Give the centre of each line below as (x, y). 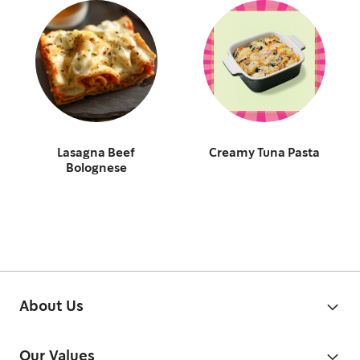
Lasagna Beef (96, 153)
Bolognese (96, 169)
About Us (51, 307)
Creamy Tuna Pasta (264, 153)
